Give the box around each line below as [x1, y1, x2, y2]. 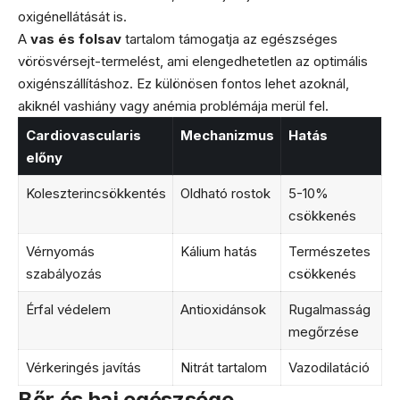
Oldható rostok [179, 184, 271, 202]
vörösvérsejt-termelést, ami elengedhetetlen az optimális [18, 52, 368, 70]
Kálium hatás [179, 242, 257, 260]
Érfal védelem [25, 300, 111, 318]
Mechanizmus [179, 126, 274, 144]
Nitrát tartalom [179, 358, 267, 376]
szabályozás [25, 264, 102, 282]
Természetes [287, 242, 371, 260]
